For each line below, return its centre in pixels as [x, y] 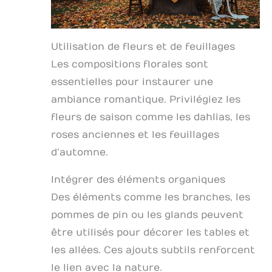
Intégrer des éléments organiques [138, 179]
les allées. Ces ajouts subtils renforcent [153, 250]
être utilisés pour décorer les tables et [150, 232]
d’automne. [80, 152]
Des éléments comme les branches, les [151, 197]
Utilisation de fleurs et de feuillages [143, 46]
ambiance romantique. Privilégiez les [146, 99]
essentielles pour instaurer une [132, 82]
